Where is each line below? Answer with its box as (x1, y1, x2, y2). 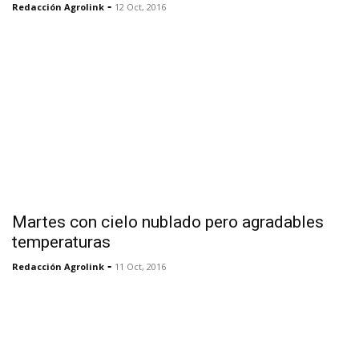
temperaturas (12, 232, 111, 252)
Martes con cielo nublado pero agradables (12, 212, 324, 232)
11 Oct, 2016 (115, 260, 166, 272)
